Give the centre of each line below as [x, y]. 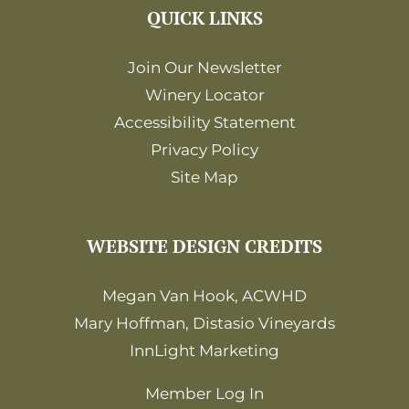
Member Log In [204, 393]
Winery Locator [204, 94]
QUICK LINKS [204, 17]
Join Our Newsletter [204, 67]
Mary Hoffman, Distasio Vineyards [204, 323]
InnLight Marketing [204, 350]
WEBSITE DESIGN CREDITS [204, 246]
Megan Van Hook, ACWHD [204, 295]
